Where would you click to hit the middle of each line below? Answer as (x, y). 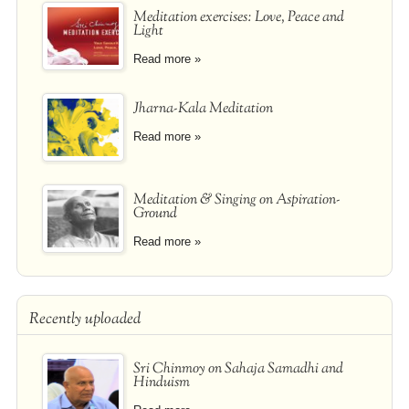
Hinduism (161, 383)
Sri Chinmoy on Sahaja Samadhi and (238, 369)
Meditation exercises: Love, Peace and (238, 17)
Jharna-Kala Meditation (203, 109)
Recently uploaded (84, 319)
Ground (155, 214)
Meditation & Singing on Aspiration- (236, 200)
